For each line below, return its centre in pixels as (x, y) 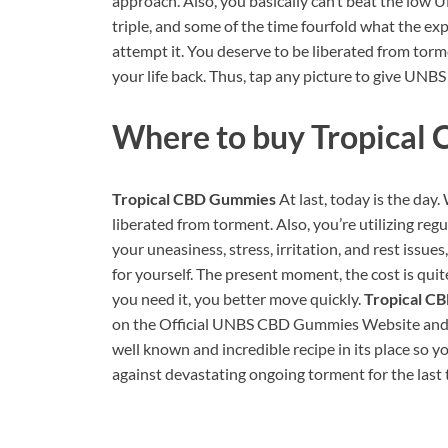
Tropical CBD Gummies (195, 199)
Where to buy (211, 137)
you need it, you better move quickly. (238, 299)
